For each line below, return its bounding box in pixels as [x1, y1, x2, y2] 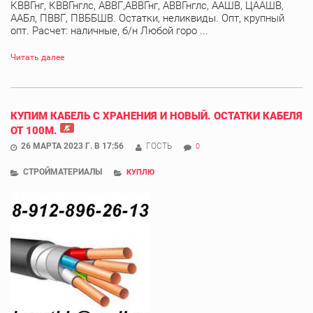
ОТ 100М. [10, 124, 57, 137]
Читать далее [10, 52, 64, 62]
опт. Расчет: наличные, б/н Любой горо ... [10, 24, 208, 37]
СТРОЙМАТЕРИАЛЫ [23, 166, 102, 177]
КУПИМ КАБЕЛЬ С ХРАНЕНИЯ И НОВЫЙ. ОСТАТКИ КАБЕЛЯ [10, 109, 303, 122]
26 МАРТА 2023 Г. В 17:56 [21, 140, 124, 151]
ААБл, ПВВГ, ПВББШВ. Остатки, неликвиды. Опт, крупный [10, 11, 284, 24]
